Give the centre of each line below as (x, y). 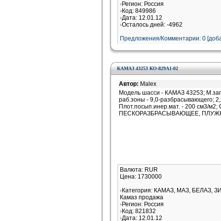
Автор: (129, 84)
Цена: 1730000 (141, 177)
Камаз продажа (142, 197)
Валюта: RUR (139, 170)
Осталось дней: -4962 (152, 25)
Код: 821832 (139, 211)
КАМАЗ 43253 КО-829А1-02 (147, 68)
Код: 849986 (139, 11)
